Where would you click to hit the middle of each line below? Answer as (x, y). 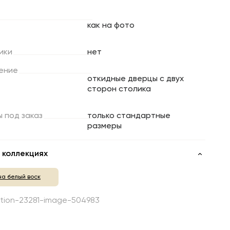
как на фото (111, 26)
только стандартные (129, 116)
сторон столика (119, 90)
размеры (104, 127)
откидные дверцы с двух (136, 79)
